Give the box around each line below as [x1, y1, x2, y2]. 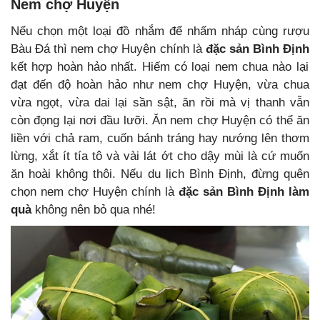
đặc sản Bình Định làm [179, 185, 309, 199]
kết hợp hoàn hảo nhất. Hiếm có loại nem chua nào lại [11, 60, 309, 74]
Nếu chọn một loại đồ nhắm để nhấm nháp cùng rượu [11, 24, 309, 39]
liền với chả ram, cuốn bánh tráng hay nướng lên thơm [11, 131, 309, 146]
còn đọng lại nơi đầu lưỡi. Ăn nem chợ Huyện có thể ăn [11, 114, 309, 128]
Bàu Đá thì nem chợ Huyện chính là [11, 42, 206, 56]
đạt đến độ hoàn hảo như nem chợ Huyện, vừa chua [11, 78, 309, 92]
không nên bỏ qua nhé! [35, 203, 156, 217]
